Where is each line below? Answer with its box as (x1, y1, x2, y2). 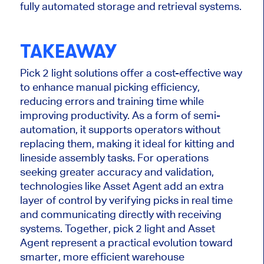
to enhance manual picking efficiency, (19, 81, 200, 94)
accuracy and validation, (94, 166, 214, 179)
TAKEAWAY (19, 40, 117, 62)
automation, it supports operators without (19, 123, 220, 136)
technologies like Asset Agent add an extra (19, 180, 224, 193)
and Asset (164, 222, 215, 235)
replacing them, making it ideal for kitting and (19, 137, 235, 150)
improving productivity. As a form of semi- (19, 109, 220, 122)
